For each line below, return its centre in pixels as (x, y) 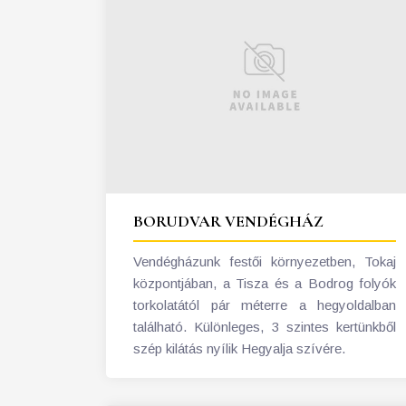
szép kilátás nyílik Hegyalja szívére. (239, 348)
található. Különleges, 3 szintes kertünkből (265, 326)
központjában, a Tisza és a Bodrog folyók (265, 283)
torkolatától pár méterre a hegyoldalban (265, 304)
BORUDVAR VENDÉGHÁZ (228, 221)
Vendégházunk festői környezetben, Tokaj (265, 261)
